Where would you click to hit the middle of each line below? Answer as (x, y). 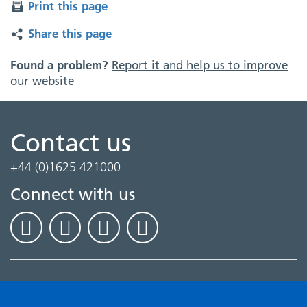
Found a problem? (61, 65)
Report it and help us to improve (200, 65)
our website (42, 81)
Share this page (70, 33)
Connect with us (73, 194)
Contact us (71, 143)
